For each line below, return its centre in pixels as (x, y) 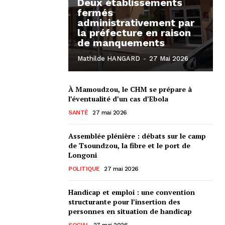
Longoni (83, 155)
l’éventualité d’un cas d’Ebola (118, 98)
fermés (95, 12)
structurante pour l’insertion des (124, 201)
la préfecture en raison (134, 32)
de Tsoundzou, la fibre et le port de (129, 145)
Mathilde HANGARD (109, 58)
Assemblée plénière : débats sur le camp (137, 136)
